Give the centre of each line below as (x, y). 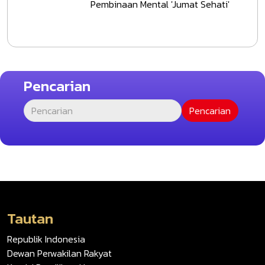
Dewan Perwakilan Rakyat (59, 253)
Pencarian (57, 85)
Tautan (30, 218)
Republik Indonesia (46, 239)
